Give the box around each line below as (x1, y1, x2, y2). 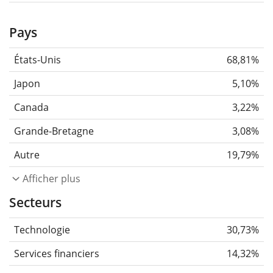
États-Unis (14, 52, 61, 66)
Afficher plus (23, 171, 80, 185)
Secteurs (9, 193, 62, 211)
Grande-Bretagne (14, 124, 94, 138)
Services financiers (14, 246, 99, 260)
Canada (14, 100, 49, 114)
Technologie (14, 222, 70, 236)
